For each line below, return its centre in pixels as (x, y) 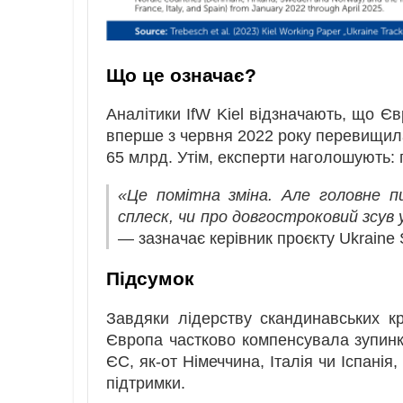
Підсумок (150, 279)
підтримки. (146, 383)
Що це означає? (181, 75)
